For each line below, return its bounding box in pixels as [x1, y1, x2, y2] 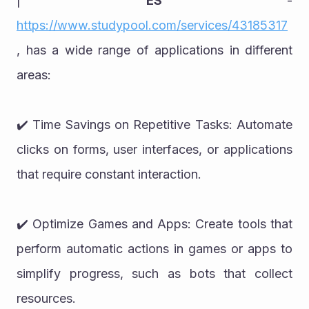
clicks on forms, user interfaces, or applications [17, 141, 292, 157]
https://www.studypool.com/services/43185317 [17, 17, 288, 32]
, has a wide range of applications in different [17, 42, 292, 57]
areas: [17, 67, 51, 82]
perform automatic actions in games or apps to [17, 241, 292, 256]
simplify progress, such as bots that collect [17, 266, 292, 281]
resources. [17, 290, 76, 306]
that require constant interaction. [17, 166, 201, 181]
